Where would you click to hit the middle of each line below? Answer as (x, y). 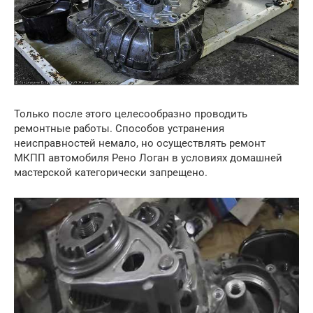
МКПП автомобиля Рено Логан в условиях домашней (148, 158)
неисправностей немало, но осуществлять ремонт (140, 144)
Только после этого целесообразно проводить (131, 114)
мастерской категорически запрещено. (111, 173)
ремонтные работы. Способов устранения (119, 129)
